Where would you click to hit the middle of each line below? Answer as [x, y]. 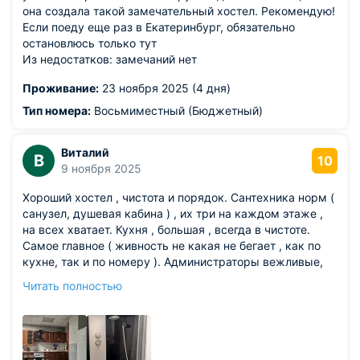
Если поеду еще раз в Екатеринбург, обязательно [159, 27]
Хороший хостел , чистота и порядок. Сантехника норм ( [178, 197]
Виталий [85, 152]
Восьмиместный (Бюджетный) [177, 110]
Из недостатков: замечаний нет [110, 59]
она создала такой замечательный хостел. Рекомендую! [179, 11]
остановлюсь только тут [90, 43]
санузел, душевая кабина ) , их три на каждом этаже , [173, 213]
